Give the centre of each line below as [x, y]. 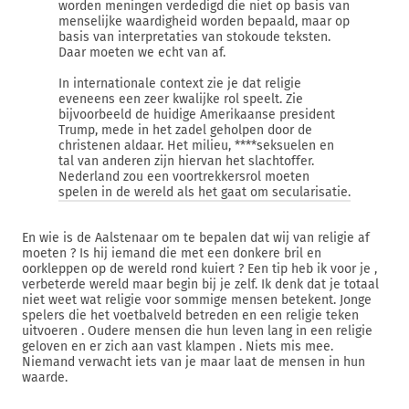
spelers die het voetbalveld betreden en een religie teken [190, 315]
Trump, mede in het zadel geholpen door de [185, 130]
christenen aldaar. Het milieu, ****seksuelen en [196, 146]
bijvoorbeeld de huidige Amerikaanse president [197, 115]
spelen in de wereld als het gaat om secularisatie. [204, 192]
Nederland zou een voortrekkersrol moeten [184, 177]
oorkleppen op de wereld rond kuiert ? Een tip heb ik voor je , [199, 269]
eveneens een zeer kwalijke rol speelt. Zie [181, 99]
